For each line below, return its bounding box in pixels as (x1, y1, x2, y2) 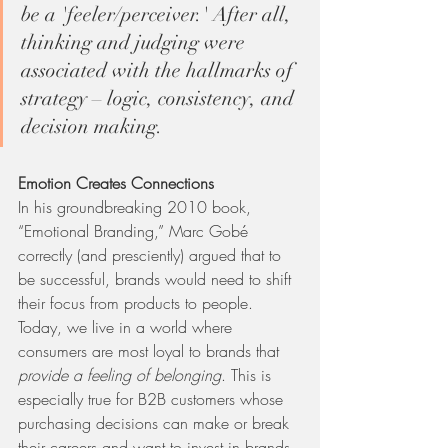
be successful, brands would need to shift (18, 268, 296, 291)
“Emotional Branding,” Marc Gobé (18, 220, 253, 243)
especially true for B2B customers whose (18, 388, 288, 411)
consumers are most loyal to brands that (18, 340, 284, 363)
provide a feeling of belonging (18, 364, 221, 387)
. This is (221, 364, 276, 387)
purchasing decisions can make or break (18, 412, 294, 435)
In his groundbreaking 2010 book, (18, 196, 256, 219)
